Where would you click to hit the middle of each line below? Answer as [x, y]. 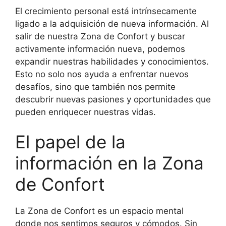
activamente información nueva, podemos [100, 49]
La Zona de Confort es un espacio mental [99, 211]
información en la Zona [109, 163]
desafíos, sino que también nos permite [95, 87]
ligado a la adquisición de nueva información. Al [112, 23]
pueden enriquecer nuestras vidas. [86, 112]
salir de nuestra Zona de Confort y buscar [100, 36]
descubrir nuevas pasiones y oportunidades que [113, 99]
